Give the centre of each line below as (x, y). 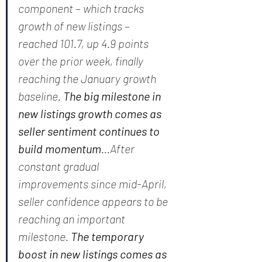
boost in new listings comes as (94, 254)
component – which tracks (82, 8)
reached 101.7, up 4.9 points (85, 43)
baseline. (41, 96)
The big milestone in (113, 96)
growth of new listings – (75, 26)
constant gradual (60, 166)
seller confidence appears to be (94, 201)
